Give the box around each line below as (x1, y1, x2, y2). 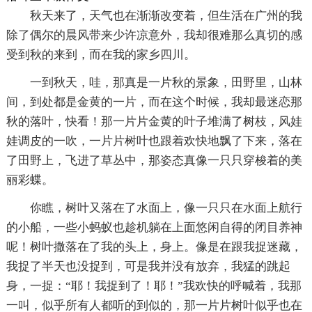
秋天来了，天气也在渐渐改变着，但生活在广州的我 (29, 8, 302, 22)
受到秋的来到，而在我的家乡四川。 (6, 47, 196, 61)
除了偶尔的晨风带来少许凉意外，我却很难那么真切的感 (6, 28, 302, 42)
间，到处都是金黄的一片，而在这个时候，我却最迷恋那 (6, 95, 302, 109)
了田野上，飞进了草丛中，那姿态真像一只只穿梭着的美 (6, 153, 302, 167)
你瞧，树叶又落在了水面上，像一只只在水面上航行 (29, 201, 302, 214)
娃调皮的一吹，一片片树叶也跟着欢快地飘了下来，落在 (6, 134, 302, 148)
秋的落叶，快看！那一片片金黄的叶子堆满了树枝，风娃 (6, 114, 302, 128)
